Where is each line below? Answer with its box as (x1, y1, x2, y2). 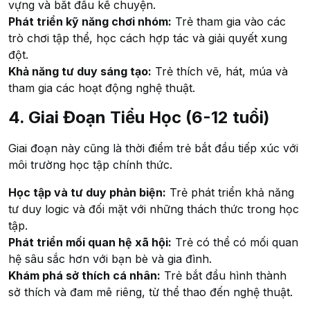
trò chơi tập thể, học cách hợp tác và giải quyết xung (8, 30, 287, 45)
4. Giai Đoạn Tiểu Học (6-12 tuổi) (8, 107, 270, 128)
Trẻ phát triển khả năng (166, 185, 294, 200)
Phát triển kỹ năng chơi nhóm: (8, 14, 172, 28)
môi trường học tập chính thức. (8, 158, 172, 172)
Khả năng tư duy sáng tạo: (8, 64, 152, 78)
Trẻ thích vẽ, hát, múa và (152, 64, 288, 78)
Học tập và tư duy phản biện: (8, 185, 166, 200)
